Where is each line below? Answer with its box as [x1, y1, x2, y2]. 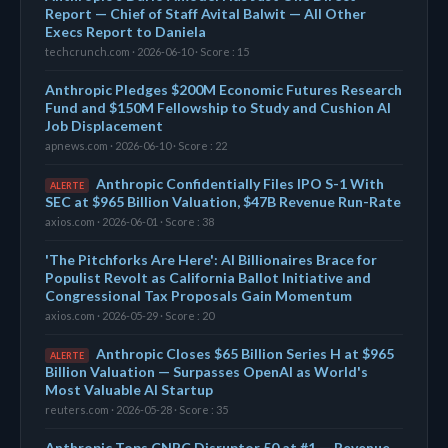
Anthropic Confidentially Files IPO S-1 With [96, 174, 384, 192]
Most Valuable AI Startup [45, 380, 213, 398]
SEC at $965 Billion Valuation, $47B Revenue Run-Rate [45, 192, 401, 210]
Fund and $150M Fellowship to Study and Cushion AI [45, 98, 391, 116]
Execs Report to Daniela [45, 22, 206, 40]
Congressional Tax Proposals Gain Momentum [45, 286, 352, 304]
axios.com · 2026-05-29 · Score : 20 [45, 308, 214, 322]
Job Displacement [45, 116, 163, 134]
